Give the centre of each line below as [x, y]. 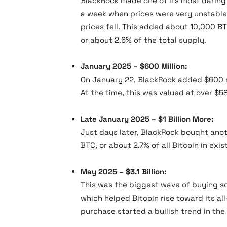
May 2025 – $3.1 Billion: [123, 172]
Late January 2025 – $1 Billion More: [147, 119]
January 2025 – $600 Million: [134, 66]
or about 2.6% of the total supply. [143, 40]
